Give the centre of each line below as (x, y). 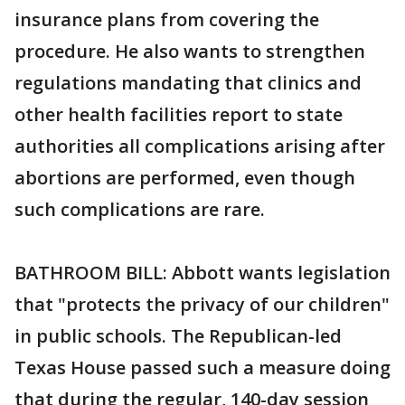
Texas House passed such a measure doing (202, 367)
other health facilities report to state (179, 114)
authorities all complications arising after (200, 146)
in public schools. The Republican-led (178, 336)
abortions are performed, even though (185, 178)
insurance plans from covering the (167, 19)
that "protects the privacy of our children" (202, 304)
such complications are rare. (140, 209)
